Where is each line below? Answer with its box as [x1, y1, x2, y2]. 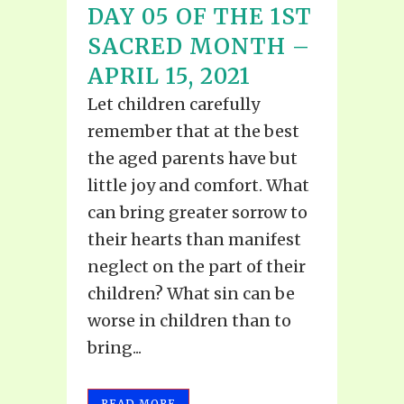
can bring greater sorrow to [87, 202, 308, 224]
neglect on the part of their [87, 256, 306, 278]
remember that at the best [87, 121, 299, 142]
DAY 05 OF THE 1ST [87, 3, 312, 32]
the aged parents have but [87, 148, 298, 170]
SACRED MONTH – [87, 32, 310, 61]
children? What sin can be [87, 283, 295, 305]
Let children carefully [87, 94, 260, 115]
